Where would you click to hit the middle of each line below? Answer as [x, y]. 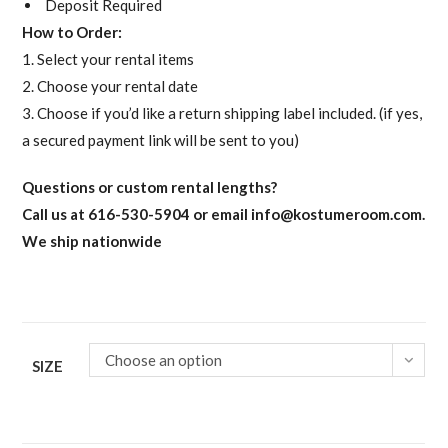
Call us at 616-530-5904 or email [137, 214]
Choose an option [164, 360]
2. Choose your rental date [110, 86]
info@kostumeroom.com [337, 214]
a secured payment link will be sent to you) [161, 140]
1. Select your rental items [108, 59]
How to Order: [72, 32]
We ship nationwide [92, 241]
